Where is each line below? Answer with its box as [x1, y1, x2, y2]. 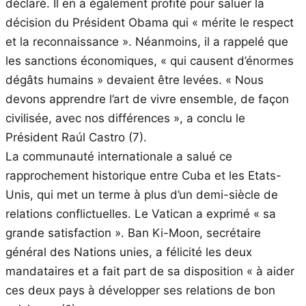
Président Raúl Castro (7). [5, 130, 147, 144]
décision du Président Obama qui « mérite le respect [5, 15, 294, 29]
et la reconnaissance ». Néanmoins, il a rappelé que [5, 34, 288, 48]
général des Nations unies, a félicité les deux [5, 245, 252, 259]
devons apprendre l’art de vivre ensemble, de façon [5, 92, 289, 106]
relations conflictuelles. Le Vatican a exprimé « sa [5, 206, 276, 221]
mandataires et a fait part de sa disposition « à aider [5, 264, 294, 278]
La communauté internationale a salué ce [5, 149, 232, 163]
